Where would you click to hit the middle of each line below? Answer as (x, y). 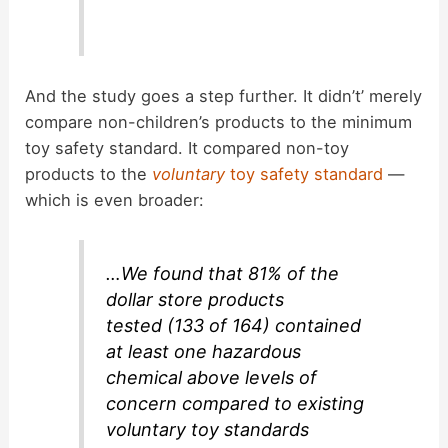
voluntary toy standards (208, 430)
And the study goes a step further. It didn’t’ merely (224, 95)
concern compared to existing (235, 404)
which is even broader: (115, 199)
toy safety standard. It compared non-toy (187, 147)
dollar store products (195, 300)
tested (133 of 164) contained (234, 326)
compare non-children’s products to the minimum (219, 121)
